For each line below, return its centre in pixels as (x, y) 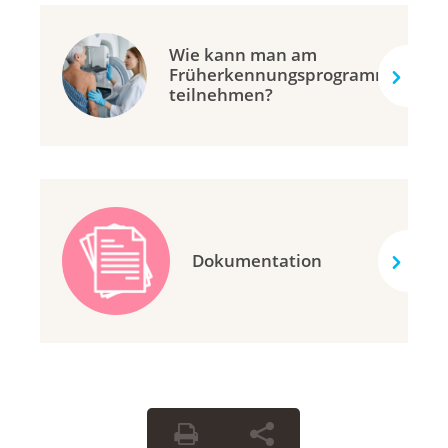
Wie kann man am (243, 55)
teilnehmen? (221, 95)
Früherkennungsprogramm (280, 75)
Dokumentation (257, 261)
